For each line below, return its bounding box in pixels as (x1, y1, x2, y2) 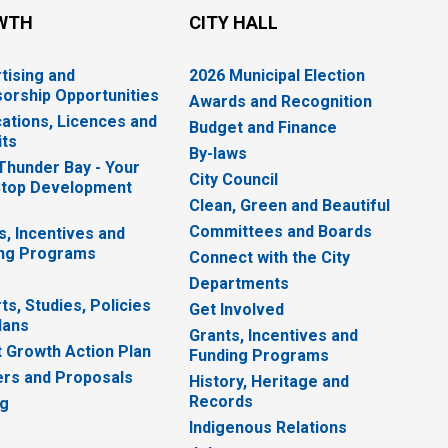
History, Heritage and (189, 372, 350, 392)
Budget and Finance (189, 118, 338, 138)
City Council (189, 170, 279, 190)
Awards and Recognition (189, 92, 373, 112)
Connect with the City (189, 248, 351, 268)
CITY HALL (189, 12, 279, 34)
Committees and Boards (189, 222, 373, 242)
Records (189, 392, 254, 412)
